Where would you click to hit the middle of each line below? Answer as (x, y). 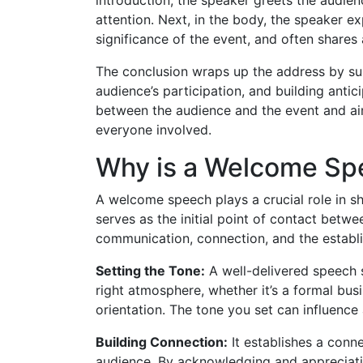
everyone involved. (154, 129)
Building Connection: (162, 342)
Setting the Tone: (150, 270)
